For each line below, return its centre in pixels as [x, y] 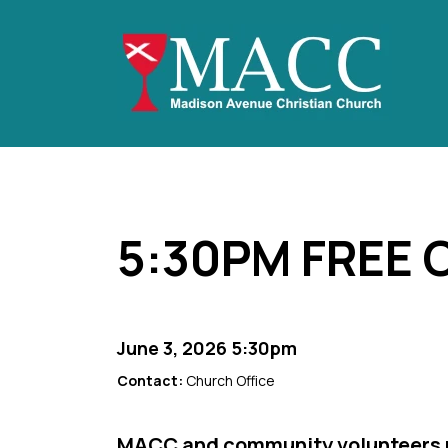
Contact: [151, 381]
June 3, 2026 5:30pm [207, 348]
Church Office [230, 381]
